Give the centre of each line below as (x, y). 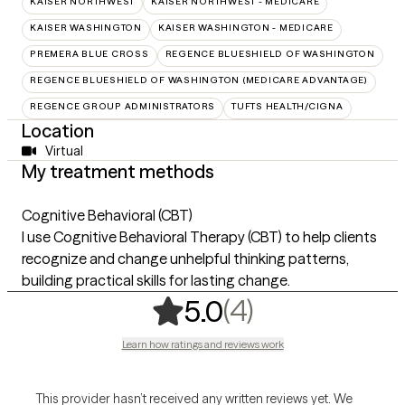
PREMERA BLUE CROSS (89, 53)
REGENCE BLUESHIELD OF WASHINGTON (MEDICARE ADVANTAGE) (199, 80)
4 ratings (316, 309)
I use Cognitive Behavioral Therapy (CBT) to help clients (199, 236)
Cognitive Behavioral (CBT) (107, 215)
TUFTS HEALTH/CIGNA (287, 106)
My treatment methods (118, 171)
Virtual (64, 151)
